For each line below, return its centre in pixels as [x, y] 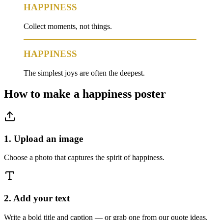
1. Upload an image [43, 138]
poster [149, 94]
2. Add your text [37, 198]
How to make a [43, 94]
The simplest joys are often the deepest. [84, 73]
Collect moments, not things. [68, 26]
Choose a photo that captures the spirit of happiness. [84, 158]
